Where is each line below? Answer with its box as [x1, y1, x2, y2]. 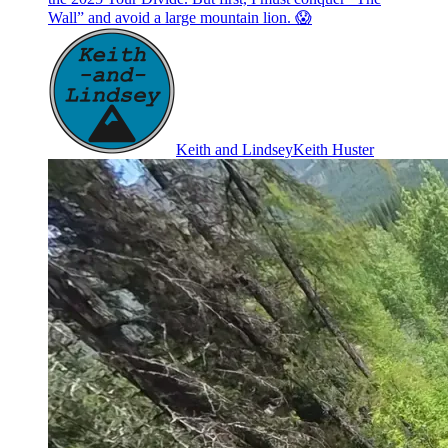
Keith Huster [293, 140, 374, 158]
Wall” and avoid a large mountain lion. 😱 [48, 8, 312, 26]
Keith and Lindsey [176, 140, 293, 158]
